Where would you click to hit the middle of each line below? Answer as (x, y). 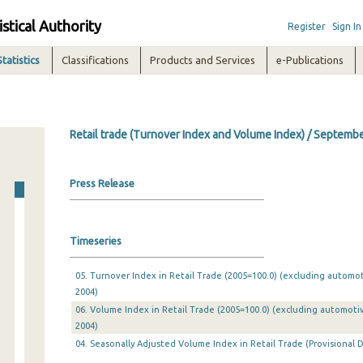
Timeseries (95, 241)
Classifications (96, 60)
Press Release (102, 183)
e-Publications (310, 60)
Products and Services (203, 60)
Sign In (346, 26)
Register (306, 26)
